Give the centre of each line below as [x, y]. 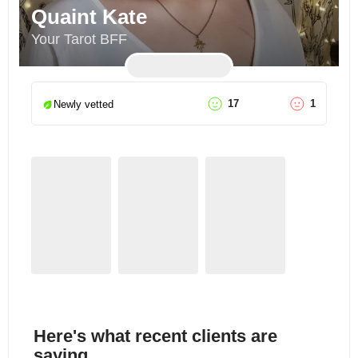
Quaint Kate [89, 17]
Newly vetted [84, 105]
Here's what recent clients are [155, 336]
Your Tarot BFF [79, 39]
